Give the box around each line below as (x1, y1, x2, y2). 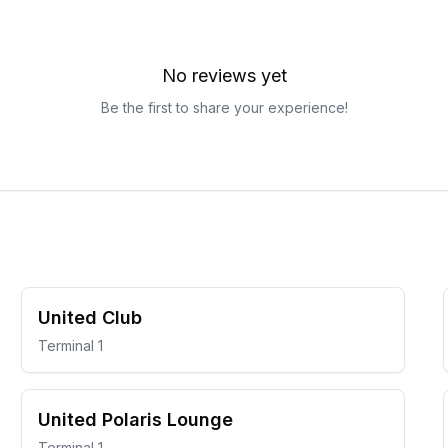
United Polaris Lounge (38, 409, 234, 430)
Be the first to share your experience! (100, 99, 348, 116)
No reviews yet (161, 65, 287, 86)
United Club (38, 307, 143, 328)
